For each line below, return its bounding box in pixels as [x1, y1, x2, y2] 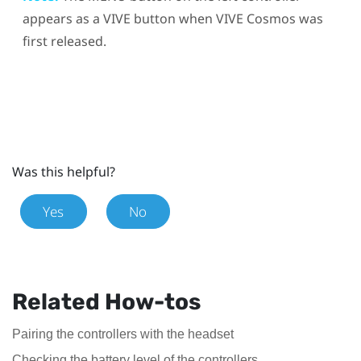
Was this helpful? [12, 162, 115, 180]
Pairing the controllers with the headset [12, 326, 234, 341]
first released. [22, 31, 106, 50]
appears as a [22, 9, 103, 27]
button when [130, 9, 216, 27]
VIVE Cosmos [215, 9, 296, 27]
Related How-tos [12, 288, 201, 315]
